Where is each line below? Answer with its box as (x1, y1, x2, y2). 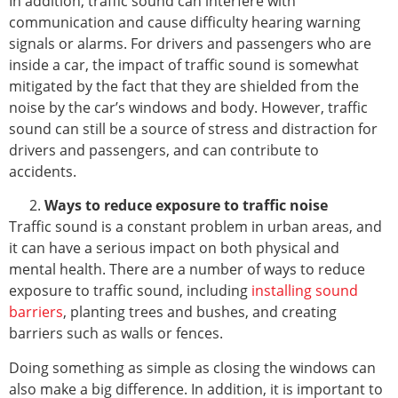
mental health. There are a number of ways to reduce (9, 259, 365, 280)
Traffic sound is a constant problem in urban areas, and (9, 217, 382, 237)
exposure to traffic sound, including (9, 281, 251, 301)
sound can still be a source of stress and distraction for (9, 118, 378, 139)
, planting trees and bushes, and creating (63, 302, 337, 322)
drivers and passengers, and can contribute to (9, 139, 319, 160)
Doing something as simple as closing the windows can (9, 357, 376, 378)
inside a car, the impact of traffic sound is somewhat (9, 54, 359, 75)
